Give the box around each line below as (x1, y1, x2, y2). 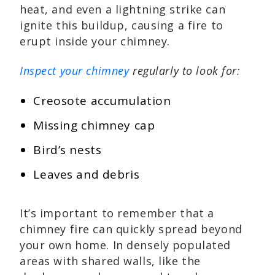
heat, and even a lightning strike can (20, 2, 226, 17)
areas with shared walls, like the (20, 254, 201, 268)
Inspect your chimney (20, 63, 130, 78)
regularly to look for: (129, 63, 241, 78)
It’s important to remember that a (20, 206, 214, 220)
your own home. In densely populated (20, 238, 231, 252)
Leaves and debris (33, 166, 140, 182)
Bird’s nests (33, 142, 102, 158)
